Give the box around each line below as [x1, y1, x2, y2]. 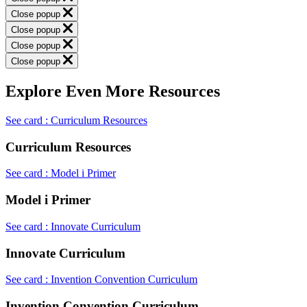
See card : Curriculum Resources [5, 114, 147, 126]
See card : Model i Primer [5, 167, 116, 180]
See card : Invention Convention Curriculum [5, 273, 197, 286]
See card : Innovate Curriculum [5, 220, 140, 232]
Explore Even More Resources [5, 82, 220, 101]
